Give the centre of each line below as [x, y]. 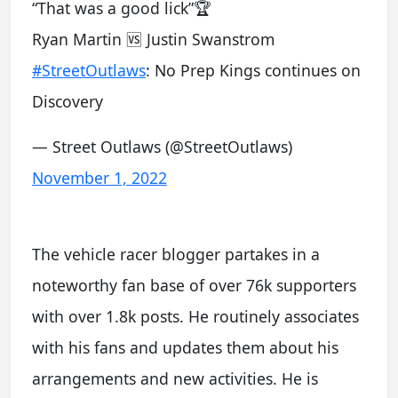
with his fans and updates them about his [185, 347]
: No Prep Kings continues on [253, 70]
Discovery [68, 101]
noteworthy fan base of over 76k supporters [194, 285]
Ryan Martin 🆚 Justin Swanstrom [153, 39]
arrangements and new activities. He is [175, 378]
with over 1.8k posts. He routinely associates [195, 316]
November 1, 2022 [99, 178]
